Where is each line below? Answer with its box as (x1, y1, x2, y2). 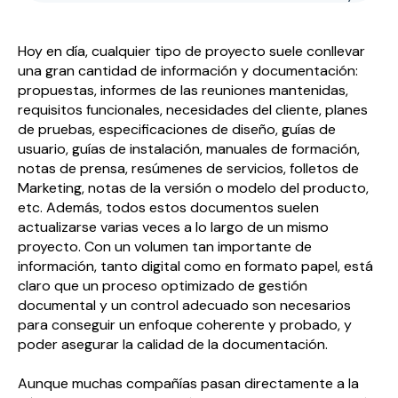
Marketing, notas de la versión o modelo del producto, (18, 179, 369, 197)
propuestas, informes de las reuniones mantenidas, (18, 81, 348, 99)
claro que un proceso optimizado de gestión (18, 276, 307, 295)
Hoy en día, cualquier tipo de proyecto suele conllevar (18, 42, 365, 60)
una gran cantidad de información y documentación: (18, 61, 358, 80)
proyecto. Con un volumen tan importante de (18, 237, 312, 256)
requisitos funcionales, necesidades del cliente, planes (18, 100, 368, 119)
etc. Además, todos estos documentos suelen (18, 198, 319, 217)
